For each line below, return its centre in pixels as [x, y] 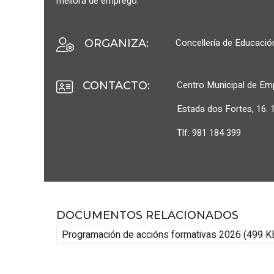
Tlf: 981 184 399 [209, 133]
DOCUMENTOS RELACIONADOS [147, 216]
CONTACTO [115, 86]
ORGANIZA [115, 43]
